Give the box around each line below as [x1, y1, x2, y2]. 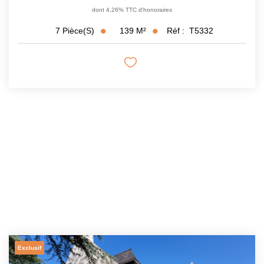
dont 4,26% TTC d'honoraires [92, 6, 172, 13]
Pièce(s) [62, 26, 94, 36]
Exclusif [18, 244, 41, 251]
